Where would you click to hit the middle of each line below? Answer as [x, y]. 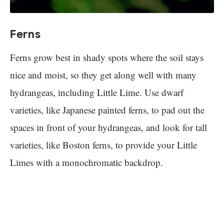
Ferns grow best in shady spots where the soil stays [107, 57]
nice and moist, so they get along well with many [103, 75]
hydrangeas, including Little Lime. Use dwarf [97, 92]
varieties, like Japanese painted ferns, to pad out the [107, 110]
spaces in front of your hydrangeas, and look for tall [108, 127]
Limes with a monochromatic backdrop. [86, 162]
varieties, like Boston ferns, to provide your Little [103, 145]
